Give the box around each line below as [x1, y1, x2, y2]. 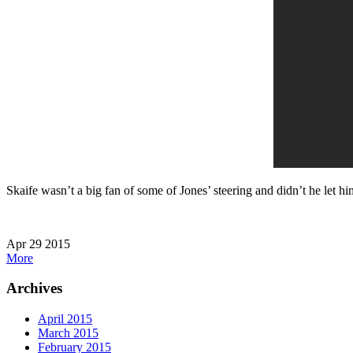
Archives [6, 280, 62, 297]
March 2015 [38, 326, 98, 340]
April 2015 [38, 312, 92, 326]
